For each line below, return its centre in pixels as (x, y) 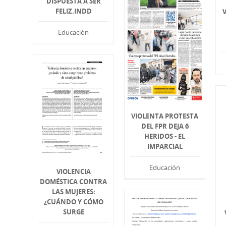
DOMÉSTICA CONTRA (74, 182)
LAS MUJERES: (73, 192)
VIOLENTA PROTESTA (165, 116)
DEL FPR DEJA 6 (165, 126)
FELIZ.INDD (73, 11)
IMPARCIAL (165, 146)
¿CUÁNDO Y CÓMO (73, 202)
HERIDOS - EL (165, 136)
